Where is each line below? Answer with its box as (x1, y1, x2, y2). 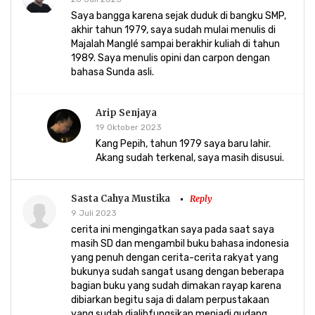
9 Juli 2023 (71, 208, 117, 219)
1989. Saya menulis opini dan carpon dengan (71, 52, 270, 65)
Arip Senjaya (96, 107, 157, 120)
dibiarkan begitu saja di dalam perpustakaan (71, 294, 269, 307)
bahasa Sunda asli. (71, 66, 154, 79)
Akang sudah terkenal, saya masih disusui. (96, 152, 284, 165)
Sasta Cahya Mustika (71, 193, 170, 205)
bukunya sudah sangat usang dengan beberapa (71, 266, 284, 278)
